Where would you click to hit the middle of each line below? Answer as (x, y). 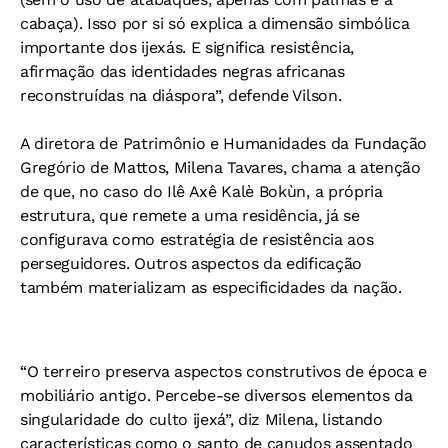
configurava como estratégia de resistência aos (197, 239)
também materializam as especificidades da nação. (211, 287)
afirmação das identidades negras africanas (182, 71)
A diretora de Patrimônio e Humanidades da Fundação (223, 143)
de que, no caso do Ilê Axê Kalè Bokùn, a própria (201, 191)
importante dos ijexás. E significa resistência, (187, 47)
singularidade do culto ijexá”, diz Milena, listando (201, 419)
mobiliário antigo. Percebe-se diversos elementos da (216, 395)
